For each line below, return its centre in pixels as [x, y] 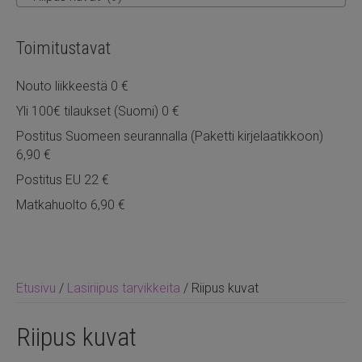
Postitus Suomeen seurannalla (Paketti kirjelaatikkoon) [170, 136]
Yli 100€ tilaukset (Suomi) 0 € [98, 111]
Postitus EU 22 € [63, 179]
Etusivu [36, 288]
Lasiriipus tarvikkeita [124, 288]
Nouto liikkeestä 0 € [72, 86]
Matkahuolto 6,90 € [71, 204]
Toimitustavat [63, 48]
